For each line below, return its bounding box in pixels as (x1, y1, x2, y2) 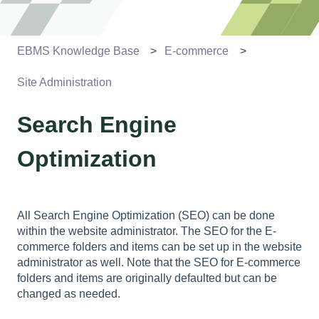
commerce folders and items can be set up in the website (17, 241, 302, 253)
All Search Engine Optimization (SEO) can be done (17, 209, 275, 222)
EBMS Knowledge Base (17, 44, 140, 57)
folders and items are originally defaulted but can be (17, 272, 277, 285)
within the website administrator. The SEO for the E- (17, 225, 276, 238)
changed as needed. (17, 288, 120, 300)
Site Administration (17, 76, 112, 89)
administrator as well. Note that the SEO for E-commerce (17, 256, 300, 269)
